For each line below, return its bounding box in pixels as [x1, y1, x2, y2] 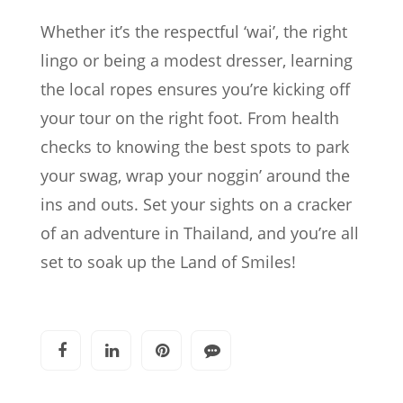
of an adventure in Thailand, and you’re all [40, 222, 359, 245]
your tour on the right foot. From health [40, 107, 339, 130]
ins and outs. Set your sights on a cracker [40, 193, 352, 216]
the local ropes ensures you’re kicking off [40, 78, 350, 101]
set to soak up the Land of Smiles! [40, 251, 296, 273]
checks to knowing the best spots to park [40, 136, 349, 158]
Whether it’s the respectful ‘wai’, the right [40, 21, 347, 43]
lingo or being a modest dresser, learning [40, 49, 353, 72]
